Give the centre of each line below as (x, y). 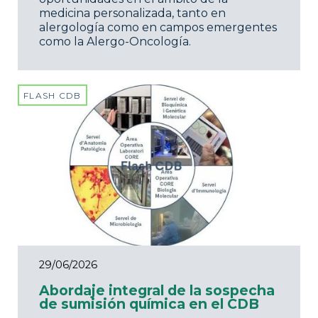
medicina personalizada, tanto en (132, 13)
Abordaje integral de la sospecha (157, 291)
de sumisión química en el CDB (149, 304)
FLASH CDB (53, 96)
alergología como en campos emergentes (158, 28)
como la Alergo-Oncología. (115, 42)
